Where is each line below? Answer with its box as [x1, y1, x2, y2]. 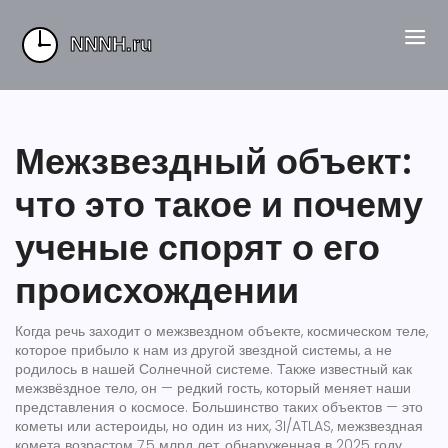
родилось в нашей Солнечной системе [15, 359, 270, 379]
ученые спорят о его [15, 222, 380, 273]
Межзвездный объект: [15, 136, 412, 187]
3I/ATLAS [275, 416, 331, 436]
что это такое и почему [15, 179, 423, 230]
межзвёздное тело [15, 378, 135, 398]
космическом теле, [307, 321, 428, 341]
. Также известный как [270, 359, 412, 379]
